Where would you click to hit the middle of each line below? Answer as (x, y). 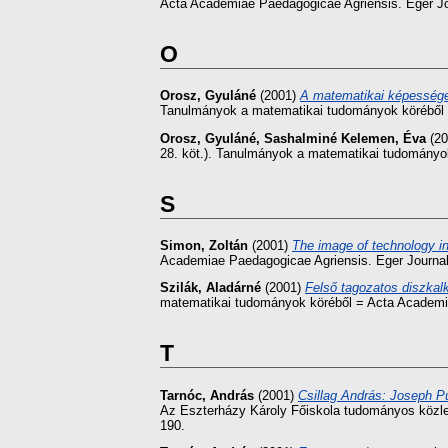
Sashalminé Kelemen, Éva (345, 138)
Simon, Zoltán (204, 245)
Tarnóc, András (207, 395)
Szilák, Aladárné (210, 288)
